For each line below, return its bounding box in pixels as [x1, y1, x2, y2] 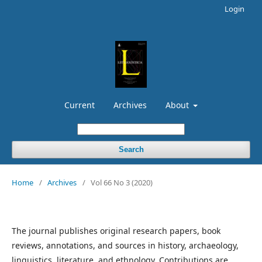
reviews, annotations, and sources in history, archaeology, [12, 239, 239, 251]
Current [64, 99, 95, 111]
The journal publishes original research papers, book [12, 225, 220, 236]
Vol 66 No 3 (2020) [91, 177, 153, 188]
